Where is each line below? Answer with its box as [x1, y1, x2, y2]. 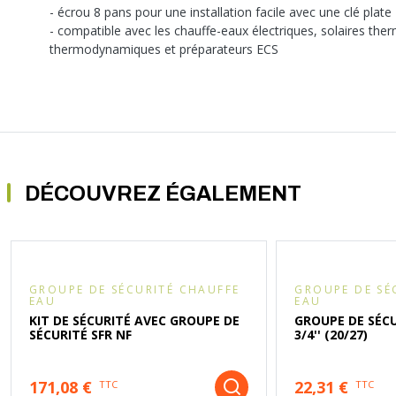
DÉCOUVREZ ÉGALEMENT [25, 182, 301, 206]
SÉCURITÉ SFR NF [29, 326, 132, 344]
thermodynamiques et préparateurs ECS [49, 41, 278, 58]
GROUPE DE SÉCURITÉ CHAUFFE [29, 282, 240, 298]
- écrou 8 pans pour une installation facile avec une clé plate [49, 4, 392, 21]
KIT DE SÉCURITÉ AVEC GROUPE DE [29, 312, 240, 330]
